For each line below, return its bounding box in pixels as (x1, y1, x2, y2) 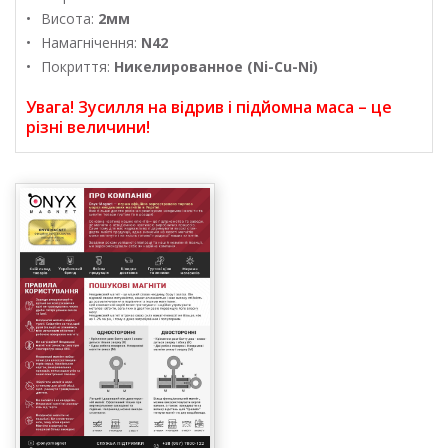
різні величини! (26, 115, 150, 138)
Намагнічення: (41, 32, 141, 52)
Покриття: (41, 56, 114, 76)
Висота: (41, 8, 98, 28)
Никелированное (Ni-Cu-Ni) (114, 56, 318, 76)
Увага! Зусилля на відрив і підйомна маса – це (26, 95, 392, 118)
